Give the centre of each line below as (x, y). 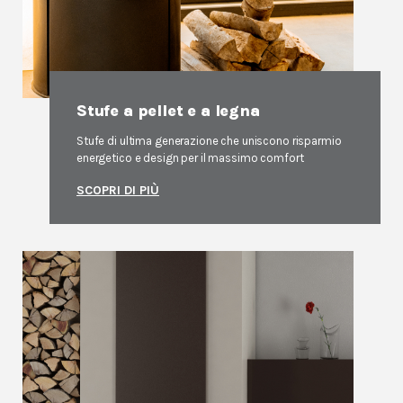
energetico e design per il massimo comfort (190, 158)
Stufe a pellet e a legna (168, 111)
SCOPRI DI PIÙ (118, 190)
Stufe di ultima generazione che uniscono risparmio (209, 141)
